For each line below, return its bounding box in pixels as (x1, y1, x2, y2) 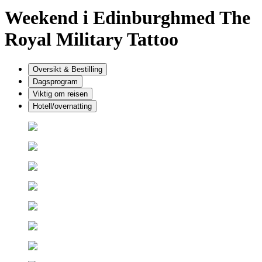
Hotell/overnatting (33, 101, 92, 111)
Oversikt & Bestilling (33, 64, 102, 74)
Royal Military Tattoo (5, 29, 178, 50)
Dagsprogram (33, 77, 78, 86)
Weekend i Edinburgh (5, 7, 181, 29)
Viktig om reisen (33, 89, 88, 98)
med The (181, 7, 250, 29)
